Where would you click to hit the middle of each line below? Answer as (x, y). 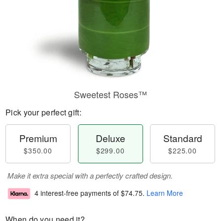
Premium (38, 138)
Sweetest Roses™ (110, 94)
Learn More (165, 193)
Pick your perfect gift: (43, 112)
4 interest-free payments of (78, 193)
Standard (183, 138)
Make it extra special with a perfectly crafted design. (90, 175)
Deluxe (110, 138)
